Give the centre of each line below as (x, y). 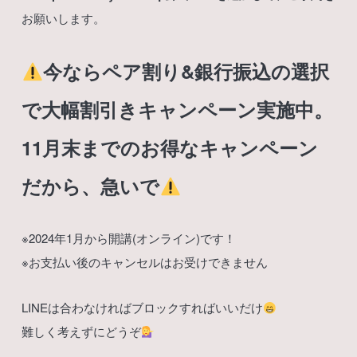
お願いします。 (64, 18)
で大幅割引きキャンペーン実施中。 (178, 110)
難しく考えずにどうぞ (82, 331)
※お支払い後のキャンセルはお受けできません (145, 262)
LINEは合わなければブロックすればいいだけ (143, 308)
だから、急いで (91, 186)
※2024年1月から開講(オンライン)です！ (129, 238)
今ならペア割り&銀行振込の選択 (186, 71)
